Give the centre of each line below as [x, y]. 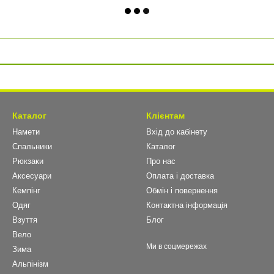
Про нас [161, 161]
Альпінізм [30, 264]
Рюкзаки [28, 161]
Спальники [32, 146]
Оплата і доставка [180, 176]
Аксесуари [32, 176]
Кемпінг [26, 191]
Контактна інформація [187, 205]
